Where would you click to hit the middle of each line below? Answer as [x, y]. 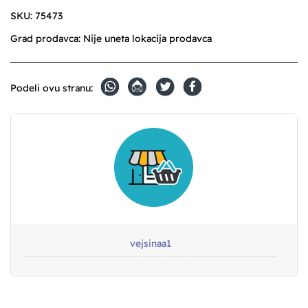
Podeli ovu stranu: [52, 88]
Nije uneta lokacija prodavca [147, 39]
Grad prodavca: [47, 39]
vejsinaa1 [151, 244]
